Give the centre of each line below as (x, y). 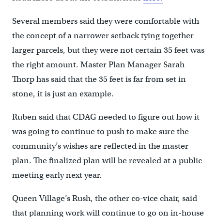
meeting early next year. (57, 175)
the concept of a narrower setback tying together (103, 35)
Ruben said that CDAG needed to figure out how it (106, 117)
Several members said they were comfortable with (105, 21)
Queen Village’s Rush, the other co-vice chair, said (104, 198)
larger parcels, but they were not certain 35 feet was (108, 50)
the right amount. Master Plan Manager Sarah (98, 64)
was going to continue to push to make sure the (100, 131)
